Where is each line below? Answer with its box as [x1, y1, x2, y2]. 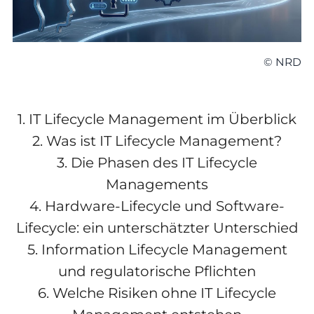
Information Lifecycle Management [41, 241, 287, 259]
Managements [106, 176, 208, 193]
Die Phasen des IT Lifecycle [71, 154, 257, 172]
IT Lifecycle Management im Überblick [29, 111, 296, 128]
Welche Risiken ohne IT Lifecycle [53, 285, 276, 302]
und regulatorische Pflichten [58, 263, 256, 280]
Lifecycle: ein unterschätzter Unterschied [15, 219, 299, 237]
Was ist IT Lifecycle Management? [46, 132, 282, 150]
